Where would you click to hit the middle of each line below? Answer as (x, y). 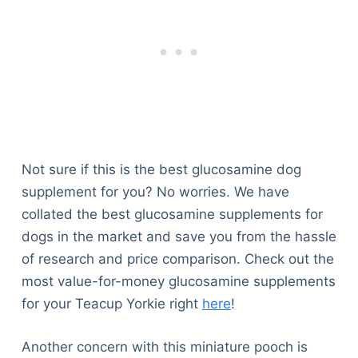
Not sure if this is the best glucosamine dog (161, 170)
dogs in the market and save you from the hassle (179, 237)
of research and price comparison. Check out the (177, 259)
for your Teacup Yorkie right (111, 304)
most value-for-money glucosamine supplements (178, 282)
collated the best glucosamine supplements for (172, 215)
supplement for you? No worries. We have (155, 192)
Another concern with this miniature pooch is (164, 346)
